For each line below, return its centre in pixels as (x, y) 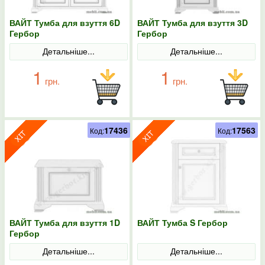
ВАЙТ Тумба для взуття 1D (65, 222)
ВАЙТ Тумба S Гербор (182, 222)
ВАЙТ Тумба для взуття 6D (65, 22)
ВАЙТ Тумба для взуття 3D (193, 22)
